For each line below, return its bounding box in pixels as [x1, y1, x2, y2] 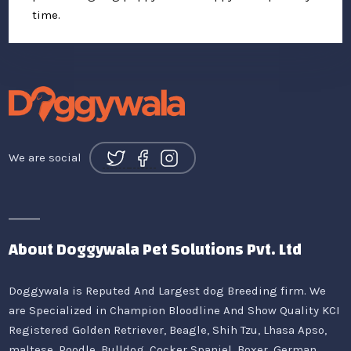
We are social [9, 150, 82, 165]
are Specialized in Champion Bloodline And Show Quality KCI [9, 303, 341, 318]
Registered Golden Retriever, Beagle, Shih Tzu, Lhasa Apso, [9, 323, 327, 338]
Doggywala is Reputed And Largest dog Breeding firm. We [9, 284, 327, 299]
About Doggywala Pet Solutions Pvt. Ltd [9, 234, 302, 265]
